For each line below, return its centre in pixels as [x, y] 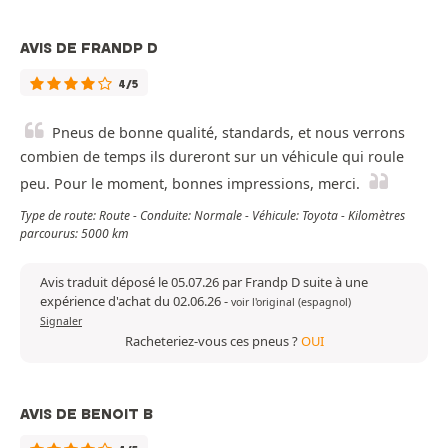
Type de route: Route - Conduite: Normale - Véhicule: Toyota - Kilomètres [212, 216]
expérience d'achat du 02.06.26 [132, 301]
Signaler [61, 321]
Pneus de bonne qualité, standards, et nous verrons [228, 133]
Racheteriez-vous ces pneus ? [212, 341]
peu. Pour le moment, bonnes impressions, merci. [190, 184]
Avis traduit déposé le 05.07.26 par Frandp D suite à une [204, 282]
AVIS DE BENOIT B [86, 414]
